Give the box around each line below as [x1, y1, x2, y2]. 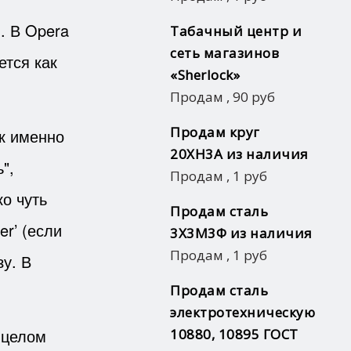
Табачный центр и [170, 21, 302, 40]
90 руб [233, 87, 275, 106]
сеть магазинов [170, 43, 279, 62]
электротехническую [170, 302, 315, 321]
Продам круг [170, 122, 260, 141]
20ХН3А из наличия [170, 144, 309, 163]
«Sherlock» [170, 65, 240, 84]
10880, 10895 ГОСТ [170, 324, 299, 343]
